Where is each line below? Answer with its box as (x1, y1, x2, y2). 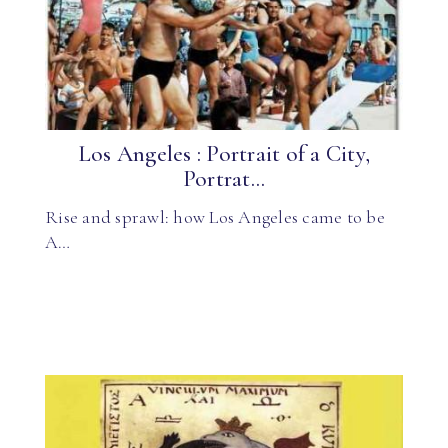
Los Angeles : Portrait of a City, (77, 140, 371, 168)
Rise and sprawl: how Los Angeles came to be (45, 205, 385, 228)
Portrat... (182, 165, 266, 193)
